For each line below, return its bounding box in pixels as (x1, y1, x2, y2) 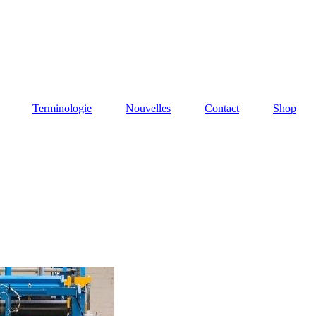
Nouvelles (126, 102, 171, 114)
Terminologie (32, 102, 92, 114)
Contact (205, 102, 239, 114)
